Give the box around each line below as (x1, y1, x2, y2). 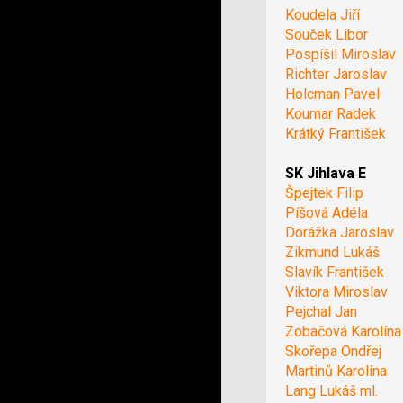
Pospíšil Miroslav (285, 45, 397, 63)
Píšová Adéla (285, 203, 369, 221)
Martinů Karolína (285, 362, 388, 380)
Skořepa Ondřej (285, 342, 382, 360)
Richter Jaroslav (285, 65, 388, 83)
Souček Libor (285, 25, 369, 43)
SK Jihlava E (285, 164, 367, 182)
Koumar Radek (285, 104, 377, 122)
